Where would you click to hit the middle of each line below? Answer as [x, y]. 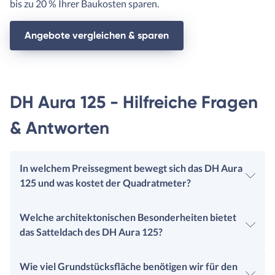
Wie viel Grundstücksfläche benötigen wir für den [129, 266]
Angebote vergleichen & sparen [97, 36]
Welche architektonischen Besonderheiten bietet [128, 217]
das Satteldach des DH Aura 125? [91, 232]
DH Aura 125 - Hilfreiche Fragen [134, 103]
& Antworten [60, 128]
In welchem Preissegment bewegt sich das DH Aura [131, 168]
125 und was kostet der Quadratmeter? [105, 183]
